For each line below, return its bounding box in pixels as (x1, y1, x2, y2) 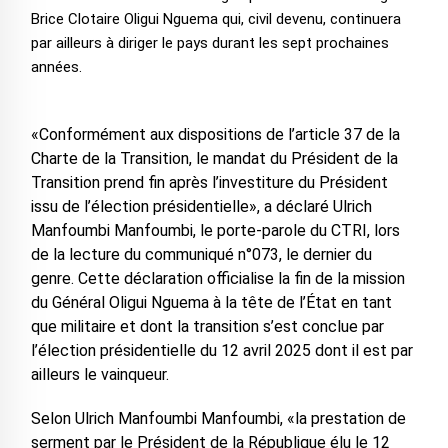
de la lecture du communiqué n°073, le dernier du (30, 245, 372, 265)
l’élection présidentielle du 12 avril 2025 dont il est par (30, 341, 413, 361)
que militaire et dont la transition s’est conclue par (30, 317, 384, 337)
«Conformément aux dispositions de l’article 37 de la (30, 125, 400, 145)
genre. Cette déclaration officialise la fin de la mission (30, 269, 405, 289)
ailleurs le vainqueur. (30, 365, 169, 385)
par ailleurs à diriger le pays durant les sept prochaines (30, 34, 389, 53)
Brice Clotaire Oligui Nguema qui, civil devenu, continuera (30, 10, 401, 29)
